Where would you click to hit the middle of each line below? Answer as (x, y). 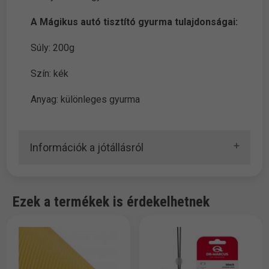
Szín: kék (50, 74)
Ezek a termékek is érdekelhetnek (111, 202)
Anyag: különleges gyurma (86, 100)
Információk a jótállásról (87, 148)
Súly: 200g (53, 48)
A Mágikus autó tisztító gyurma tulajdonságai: (134, 22)
